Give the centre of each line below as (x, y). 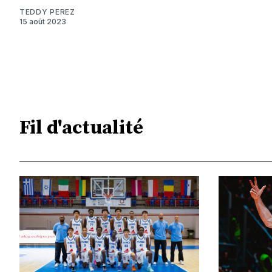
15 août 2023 (43, 22)
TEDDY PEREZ (47, 12)
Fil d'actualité (81, 128)
